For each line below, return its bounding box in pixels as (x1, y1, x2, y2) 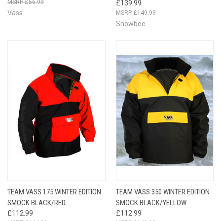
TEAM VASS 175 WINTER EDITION (7, 187, 101, 196)
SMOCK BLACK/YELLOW (115, 198, 186, 207)
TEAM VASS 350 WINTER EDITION (115, 187, 210, 196)
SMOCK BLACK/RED (7, 198, 66, 207)
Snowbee (115, 19, 146, 28)
